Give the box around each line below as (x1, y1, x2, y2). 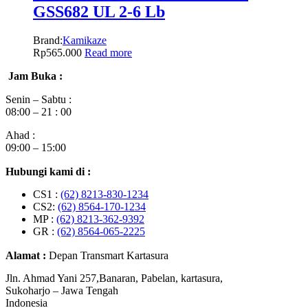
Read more (85, 47, 132, 59)
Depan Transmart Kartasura (49, 250, 168, 262)
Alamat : (5, 250, 49, 262)
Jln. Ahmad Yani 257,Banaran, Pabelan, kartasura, (5, 272, 223, 285)
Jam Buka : (5, 70, 63, 82)
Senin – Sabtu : (5, 93, 71, 106)
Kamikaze (63, 34, 107, 47)
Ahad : (5, 129, 35, 142)
